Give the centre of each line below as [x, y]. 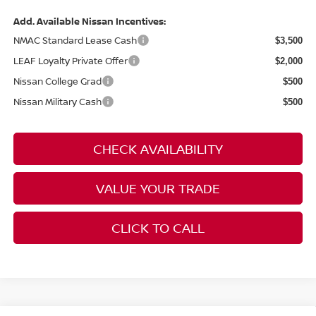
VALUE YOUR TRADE [158, 188]
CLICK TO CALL [158, 227]
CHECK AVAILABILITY [158, 148]
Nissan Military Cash [57, 101]
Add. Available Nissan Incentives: [89, 21]
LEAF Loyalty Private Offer [70, 60]
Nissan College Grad [57, 81]
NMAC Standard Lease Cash [75, 40]
